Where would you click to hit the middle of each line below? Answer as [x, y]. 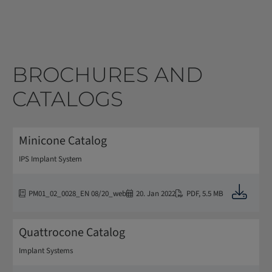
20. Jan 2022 [156, 194]
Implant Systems [46, 250]
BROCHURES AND [107, 74]
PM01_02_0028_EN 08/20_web [77, 194]
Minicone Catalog [63, 141]
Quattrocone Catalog [72, 232]
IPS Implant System [50, 159]
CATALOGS [68, 99]
